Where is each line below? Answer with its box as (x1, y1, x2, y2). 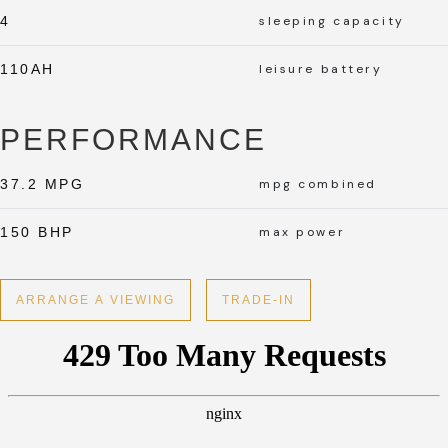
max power (259, 223, 346, 240)
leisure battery (259, 60, 383, 77)
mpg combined (259, 175, 377, 192)
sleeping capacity (259, 12, 405, 29)
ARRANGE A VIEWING (16, 293, 175, 308)
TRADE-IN (222, 293, 295, 308)
